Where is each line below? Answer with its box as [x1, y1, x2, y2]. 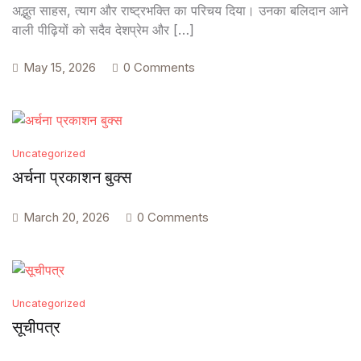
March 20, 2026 [23, 209, 110, 225]
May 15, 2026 [23, 60, 96, 76]
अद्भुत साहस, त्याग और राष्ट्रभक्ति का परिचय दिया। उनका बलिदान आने [12, 2, 348, 19]
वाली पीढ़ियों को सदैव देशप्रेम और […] [12, 22, 194, 39]
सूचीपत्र [12, 317, 60, 337]
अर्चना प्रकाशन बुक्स [12, 167, 131, 187]
